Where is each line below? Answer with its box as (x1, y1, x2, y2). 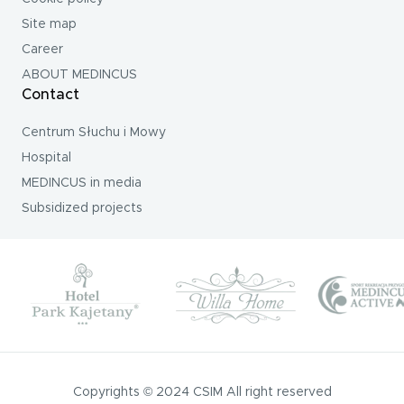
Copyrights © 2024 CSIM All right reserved (72, 385, 332, 399)
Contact (22, 87, 80, 102)
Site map (22, 17, 78, 31)
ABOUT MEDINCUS (22, 68, 138, 81)
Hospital (22, 151, 72, 164)
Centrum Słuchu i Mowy (22, 125, 167, 139)
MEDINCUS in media (22, 176, 142, 189)
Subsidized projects (22, 201, 143, 215)
